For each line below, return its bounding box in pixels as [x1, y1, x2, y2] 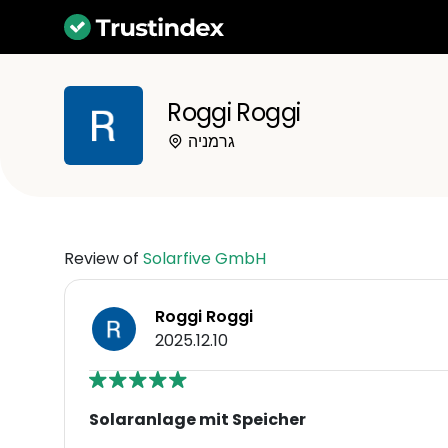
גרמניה [188, 129, 236, 153]
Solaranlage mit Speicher [89, 407, 306, 431]
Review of [64, 246, 143, 270]
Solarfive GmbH [143, 246, 266, 270]
